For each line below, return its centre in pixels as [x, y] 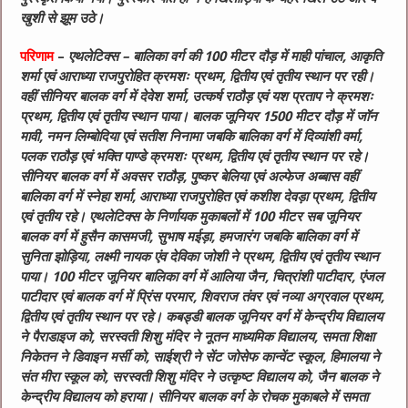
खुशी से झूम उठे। [62, 19]
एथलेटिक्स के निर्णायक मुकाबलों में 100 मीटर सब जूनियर [225, 217]
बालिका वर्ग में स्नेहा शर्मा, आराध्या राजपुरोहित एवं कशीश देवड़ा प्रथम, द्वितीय [198, 197]
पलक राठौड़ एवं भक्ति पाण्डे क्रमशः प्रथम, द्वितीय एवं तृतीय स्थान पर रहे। [195, 157]
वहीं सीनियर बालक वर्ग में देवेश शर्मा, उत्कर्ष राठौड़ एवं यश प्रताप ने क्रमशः [197, 97]
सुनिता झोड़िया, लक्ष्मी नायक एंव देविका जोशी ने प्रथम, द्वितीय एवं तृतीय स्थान [200, 257]
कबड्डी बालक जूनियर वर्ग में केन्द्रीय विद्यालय [275, 317]
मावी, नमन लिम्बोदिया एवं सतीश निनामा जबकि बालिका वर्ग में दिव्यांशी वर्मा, [192, 137]
